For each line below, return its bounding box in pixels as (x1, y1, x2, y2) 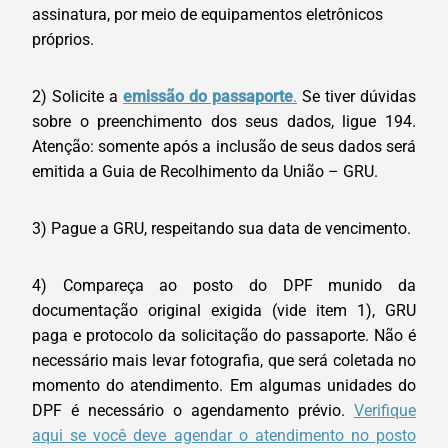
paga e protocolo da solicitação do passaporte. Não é (32, 326, 416, 346)
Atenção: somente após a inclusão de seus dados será (32, 137, 416, 157)
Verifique (354, 401, 416, 421)
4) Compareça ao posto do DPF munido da (32, 276, 416, 296)
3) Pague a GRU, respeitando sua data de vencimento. (32, 219, 411, 239)
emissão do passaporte (123, 87, 293, 107)
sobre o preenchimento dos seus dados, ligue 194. (32, 112, 416, 132)
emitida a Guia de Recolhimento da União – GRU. (32, 162, 378, 182)
